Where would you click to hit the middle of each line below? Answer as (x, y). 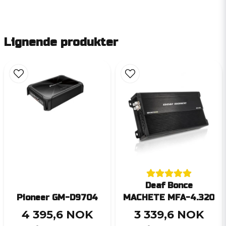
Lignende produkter (61, 43)
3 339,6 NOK (169, 215)
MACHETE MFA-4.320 (169, 198)
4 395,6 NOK (57, 215)
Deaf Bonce (169, 186)
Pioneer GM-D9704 (57, 198)
